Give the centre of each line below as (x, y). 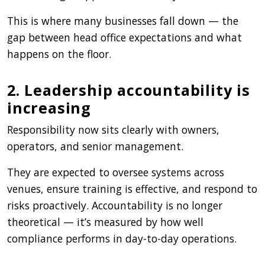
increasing (49, 107)
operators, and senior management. (95, 146)
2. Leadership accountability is (129, 90)
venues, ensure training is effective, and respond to (132, 188)
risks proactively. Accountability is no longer (115, 205)
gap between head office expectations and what (125, 37)
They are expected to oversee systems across (116, 172)
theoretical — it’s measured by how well (105, 222)
